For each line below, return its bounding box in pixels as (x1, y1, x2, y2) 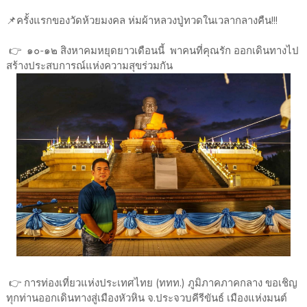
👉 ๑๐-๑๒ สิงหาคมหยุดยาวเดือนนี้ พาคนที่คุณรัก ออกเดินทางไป (5, 44, 299, 58)
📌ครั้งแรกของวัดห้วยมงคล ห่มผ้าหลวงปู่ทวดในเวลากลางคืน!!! (5, 14, 278, 28)
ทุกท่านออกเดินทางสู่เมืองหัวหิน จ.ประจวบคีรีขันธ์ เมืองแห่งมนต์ (5, 291, 287, 306)
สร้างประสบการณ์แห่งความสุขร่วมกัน (5, 59, 175, 73)
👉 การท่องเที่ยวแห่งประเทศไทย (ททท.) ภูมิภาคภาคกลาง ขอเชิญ (5, 276, 297, 291)
